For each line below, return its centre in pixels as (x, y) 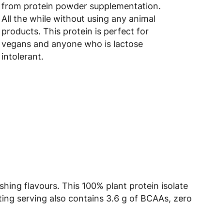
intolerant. (23, 56)
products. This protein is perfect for (75, 31)
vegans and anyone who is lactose (72, 44)
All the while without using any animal (79, 18)
